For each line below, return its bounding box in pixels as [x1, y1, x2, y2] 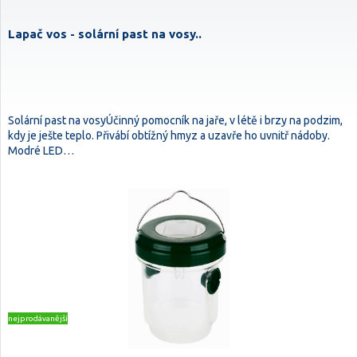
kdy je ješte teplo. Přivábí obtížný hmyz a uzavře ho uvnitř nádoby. [8, 129, 330, 142]
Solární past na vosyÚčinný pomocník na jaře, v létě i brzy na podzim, [8, 114, 343, 127]
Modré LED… [8, 144, 74, 157]
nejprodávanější [8, 314, 68, 323]
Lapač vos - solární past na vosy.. [8, 27, 202, 41]
